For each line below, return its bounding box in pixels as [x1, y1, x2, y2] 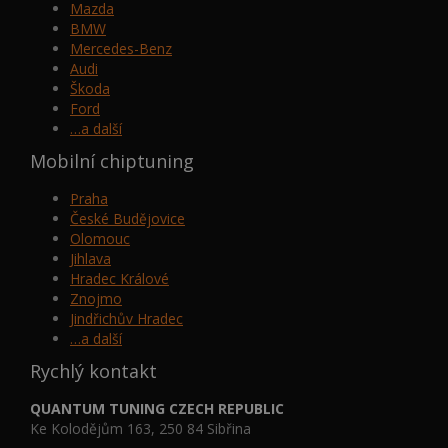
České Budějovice [70, 208, 185, 228]
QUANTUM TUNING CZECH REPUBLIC [30, 398, 284, 418]
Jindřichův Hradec [70, 308, 183, 328]
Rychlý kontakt [30, 358, 157, 383]
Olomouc [70, 228, 130, 248]
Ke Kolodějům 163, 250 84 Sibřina [30, 418, 251, 438]
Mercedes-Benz [70, 38, 172, 58]
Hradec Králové [70, 268, 169, 288]
